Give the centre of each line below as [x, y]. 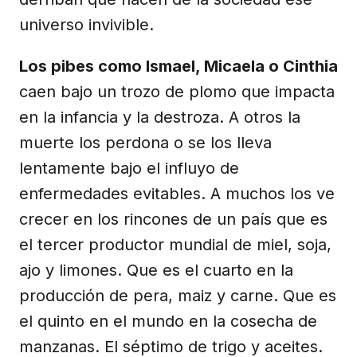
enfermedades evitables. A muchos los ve [177, 193]
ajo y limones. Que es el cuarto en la [156, 270]
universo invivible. [86, 24]
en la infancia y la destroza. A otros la [160, 117]
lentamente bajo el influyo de [129, 168]
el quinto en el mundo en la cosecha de [168, 321]
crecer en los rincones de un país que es [173, 219]
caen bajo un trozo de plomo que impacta [177, 91]
